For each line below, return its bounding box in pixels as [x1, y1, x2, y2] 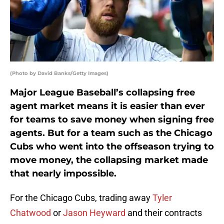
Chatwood [10, 207, 51, 218]
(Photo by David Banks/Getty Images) [10, 70, 108, 77]
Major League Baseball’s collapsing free [10, 87, 195, 98]
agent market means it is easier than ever [10, 100, 205, 112]
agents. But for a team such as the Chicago [10, 127, 212, 139]
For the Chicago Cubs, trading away [10, 192, 152, 203]
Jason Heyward [63, 207, 125, 218]
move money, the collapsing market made [10, 154, 208, 166]
